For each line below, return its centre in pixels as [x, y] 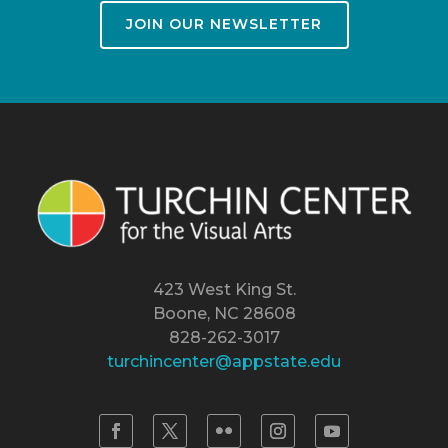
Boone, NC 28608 [224, 314]
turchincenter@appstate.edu [224, 362]
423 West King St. [224, 290]
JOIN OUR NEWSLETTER [224, 24]
